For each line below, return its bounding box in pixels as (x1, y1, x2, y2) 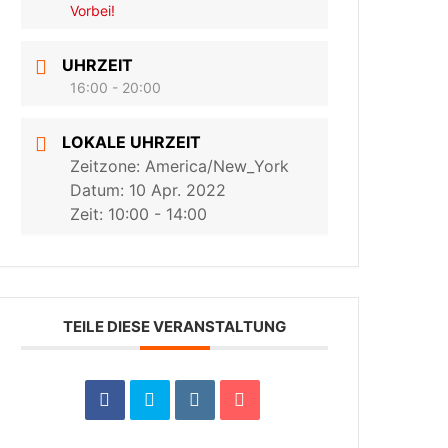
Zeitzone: (70, 156, 146, 177)
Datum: (70, 180, 130, 201)
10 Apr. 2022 (129, 180, 227, 201)
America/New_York (145, 156, 290, 177)
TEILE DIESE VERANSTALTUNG (63, 317, 287, 337)
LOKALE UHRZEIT (62, 132, 202, 153)
